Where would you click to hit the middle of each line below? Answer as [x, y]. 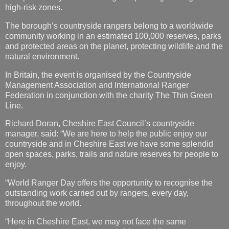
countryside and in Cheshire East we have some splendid [109, 101]
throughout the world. [43, 160]
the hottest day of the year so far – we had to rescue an [103, 209]
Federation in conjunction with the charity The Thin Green [109, 52]
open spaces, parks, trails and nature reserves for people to [112, 111]
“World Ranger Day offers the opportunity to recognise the [109, 140]
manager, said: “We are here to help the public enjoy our [106, 90]
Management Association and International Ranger [97, 41]
